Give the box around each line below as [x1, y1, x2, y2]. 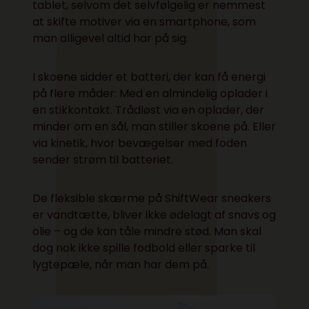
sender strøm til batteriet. [32, 151, 174, 168]
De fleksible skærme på [32, 190, 166, 206]
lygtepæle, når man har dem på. [32, 256, 210, 272]
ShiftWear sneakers [165, 190, 272, 206]
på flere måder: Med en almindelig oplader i [32, 85, 268, 101]
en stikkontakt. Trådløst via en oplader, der [32, 101, 265, 118]
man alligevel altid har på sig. [32, 30, 189, 46]
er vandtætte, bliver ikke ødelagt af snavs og [32, 206, 277, 223]
